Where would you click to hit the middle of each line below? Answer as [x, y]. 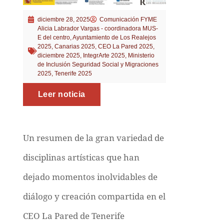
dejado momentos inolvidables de [90, 177]
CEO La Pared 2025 [125, 46]
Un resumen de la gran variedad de [93, 138]
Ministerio [141, 55]
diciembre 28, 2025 [63, 19]
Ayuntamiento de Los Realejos [114, 37]
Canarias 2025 [74, 46]
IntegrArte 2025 [104, 55]
